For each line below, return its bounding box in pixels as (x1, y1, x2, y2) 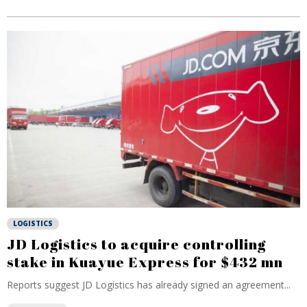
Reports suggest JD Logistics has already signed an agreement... (7, 278, 291, 291)
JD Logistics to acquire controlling (7, 234, 266, 254)
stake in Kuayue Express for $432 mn (7, 252, 283, 271)
